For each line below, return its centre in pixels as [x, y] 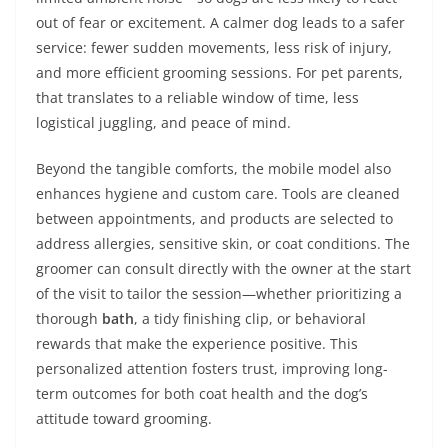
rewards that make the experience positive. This [197, 343]
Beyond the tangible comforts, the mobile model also [213, 168]
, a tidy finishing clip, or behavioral [250, 318]
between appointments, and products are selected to [214, 218]
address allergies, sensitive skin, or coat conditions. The [223, 243]
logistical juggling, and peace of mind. [163, 122]
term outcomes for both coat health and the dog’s [202, 393]
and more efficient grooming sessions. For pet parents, [219, 72]
